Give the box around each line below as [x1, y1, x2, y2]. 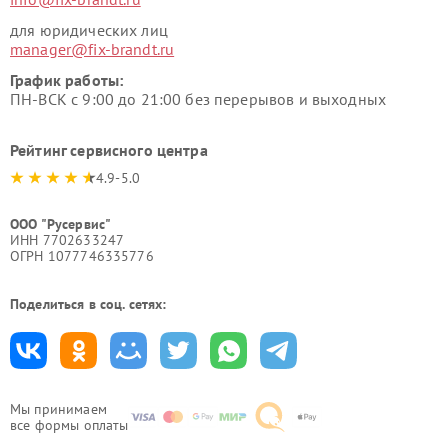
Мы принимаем [10, 399, 107, 418]
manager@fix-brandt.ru [10, 38, 175, 59]
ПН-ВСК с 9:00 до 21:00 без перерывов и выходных [10, 88, 387, 109]
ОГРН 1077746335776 [10, 246, 154, 265]
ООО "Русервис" [10, 214, 112, 233]
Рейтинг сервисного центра [10, 139, 208, 160]
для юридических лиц [10, 19, 168, 40]
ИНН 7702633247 [10, 230, 125, 249]
